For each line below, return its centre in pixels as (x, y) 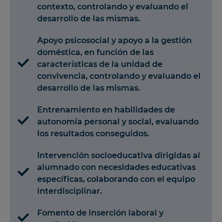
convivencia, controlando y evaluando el (119, 76)
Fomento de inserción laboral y (100, 213)
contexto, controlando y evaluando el (113, 6)
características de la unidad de (100, 64)
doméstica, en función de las (95, 52)
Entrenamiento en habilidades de (106, 110)
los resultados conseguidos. (93, 133)
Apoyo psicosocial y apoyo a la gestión (114, 40)
